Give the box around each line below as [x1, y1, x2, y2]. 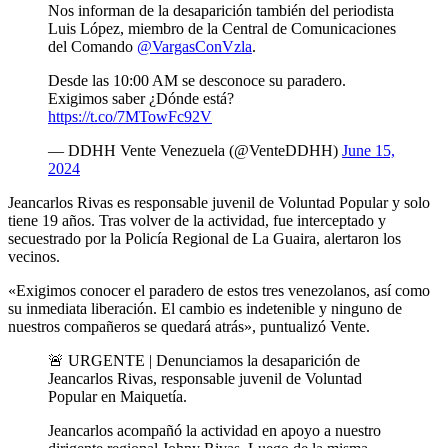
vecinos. [8, 248, 60, 266]
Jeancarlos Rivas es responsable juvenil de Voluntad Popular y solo [8, 194, 430, 212]
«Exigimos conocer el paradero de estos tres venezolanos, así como [8, 282, 430, 300]
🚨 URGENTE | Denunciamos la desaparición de [48, 352, 360, 370]
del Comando [48, 38, 137, 56]
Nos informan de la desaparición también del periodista [48, 2, 394, 20]
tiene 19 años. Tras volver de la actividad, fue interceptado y [8, 212, 386, 230]
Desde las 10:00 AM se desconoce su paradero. [48, 72, 346, 90]
